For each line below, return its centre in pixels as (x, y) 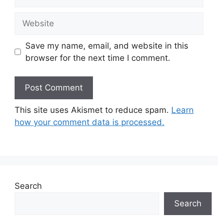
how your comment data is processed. (90, 122)
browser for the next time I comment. (98, 58)
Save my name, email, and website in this (107, 45)
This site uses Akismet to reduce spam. (93, 110)
